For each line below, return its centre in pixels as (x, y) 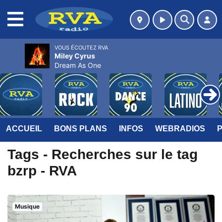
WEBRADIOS (180, 129)
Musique (27, 206)
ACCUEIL (24, 129)
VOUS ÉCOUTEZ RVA (81, 48)
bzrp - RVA (42, 171)
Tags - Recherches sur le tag (103, 154)
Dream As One (78, 65)
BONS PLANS (81, 129)
